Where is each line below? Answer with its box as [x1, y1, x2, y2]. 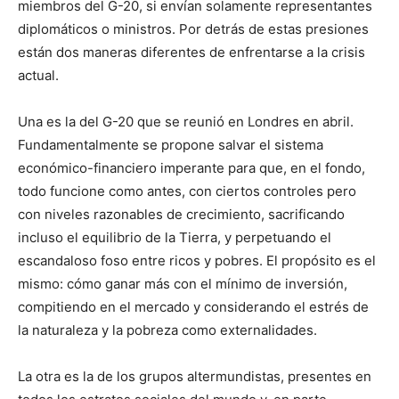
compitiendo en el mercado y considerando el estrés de [18, 298, 369, 316]
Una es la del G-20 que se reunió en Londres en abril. [18, 113, 354, 131]
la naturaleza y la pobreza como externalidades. [18, 322, 317, 339]
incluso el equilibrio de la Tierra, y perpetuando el [18, 229, 331, 247]
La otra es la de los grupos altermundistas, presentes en [18, 368, 371, 386]
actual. [18, 67, 59, 85]
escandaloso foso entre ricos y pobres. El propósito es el [18, 252, 376, 270]
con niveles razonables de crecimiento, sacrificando [18, 206, 345, 224]
